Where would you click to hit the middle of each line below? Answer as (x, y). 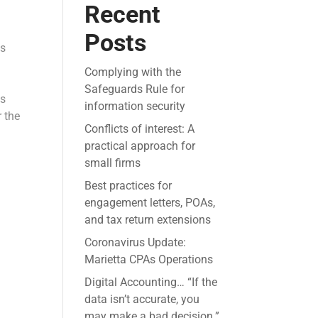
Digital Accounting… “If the (151, 283)
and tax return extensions (148, 220)
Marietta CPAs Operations (149, 260)
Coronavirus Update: (136, 243)
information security (135, 106)
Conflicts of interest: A (140, 129)
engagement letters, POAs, (150, 203)
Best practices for (128, 186)
